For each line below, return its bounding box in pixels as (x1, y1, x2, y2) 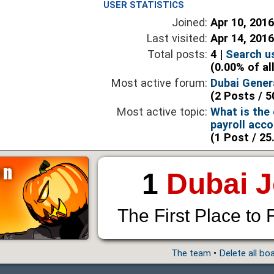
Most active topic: (117, 105, 208, 119)
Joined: (172, 16, 208, 29)
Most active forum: (111, 76, 208, 90)
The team (171, 248, 211, 259)
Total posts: (147, 48, 208, 61)
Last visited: (147, 32, 208, 45)
